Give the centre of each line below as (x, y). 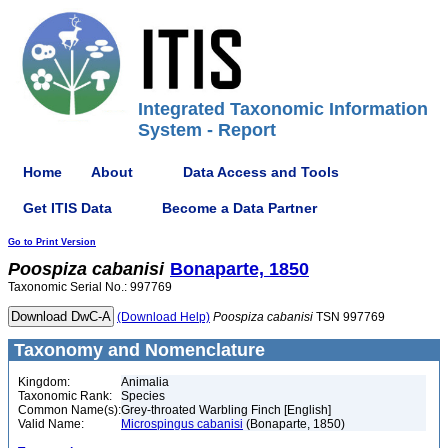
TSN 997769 (349, 317)
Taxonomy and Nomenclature (137, 350)
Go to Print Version (52, 242)
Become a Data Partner (239, 207)
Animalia (145, 382)
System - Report (207, 130)
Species (143, 396)
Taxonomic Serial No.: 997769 (90, 287)
